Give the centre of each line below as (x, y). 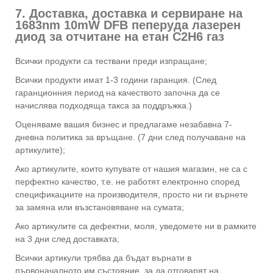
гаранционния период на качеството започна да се (118, 93)
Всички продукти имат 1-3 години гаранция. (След (116, 80)
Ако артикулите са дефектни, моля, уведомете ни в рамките (136, 226)
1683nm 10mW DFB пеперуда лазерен (128, 25)
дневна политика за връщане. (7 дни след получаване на (130, 137)
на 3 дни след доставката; (67, 239)
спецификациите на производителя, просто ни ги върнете (132, 195)
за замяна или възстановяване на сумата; (100, 207)
